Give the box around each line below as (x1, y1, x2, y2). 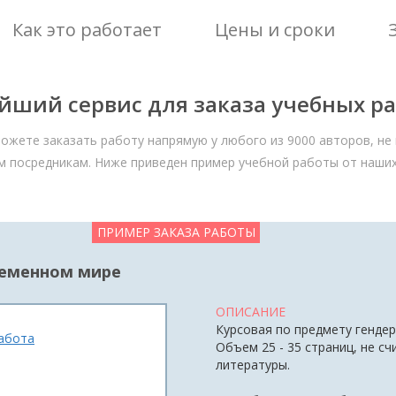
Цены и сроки (215, 18, 335, 42)
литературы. (216, 356, 290, 373)
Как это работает (12, 18, 162, 42)
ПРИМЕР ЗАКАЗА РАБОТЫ (96, 224, 255, 240)
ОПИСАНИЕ (216, 303, 286, 320)
